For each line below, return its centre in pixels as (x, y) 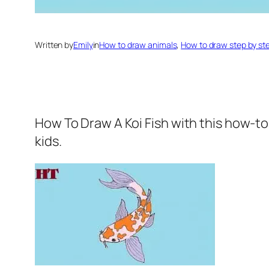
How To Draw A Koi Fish (102, 123)
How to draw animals (138, 45)
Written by (54, 45)
